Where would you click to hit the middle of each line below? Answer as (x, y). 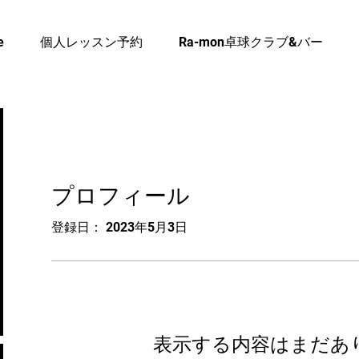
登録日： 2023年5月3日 (119, 227)
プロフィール (121, 194)
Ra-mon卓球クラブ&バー (251, 42)
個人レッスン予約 (91, 42)
